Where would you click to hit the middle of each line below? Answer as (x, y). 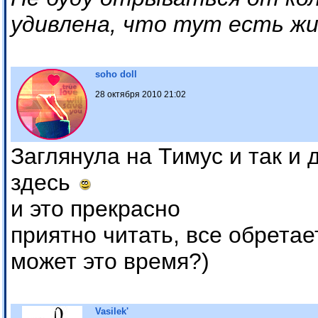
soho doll (116, 75)
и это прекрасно (95, 209)
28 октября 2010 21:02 (141, 95)
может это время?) (110, 262)
